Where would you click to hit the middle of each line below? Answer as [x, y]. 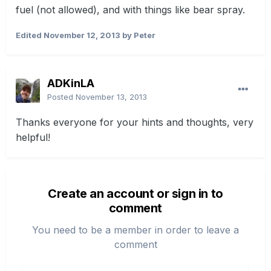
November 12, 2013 [82, 35]
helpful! [33, 138]
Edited [30, 35]
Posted [61, 97]
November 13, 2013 [111, 97]
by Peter [138, 35]
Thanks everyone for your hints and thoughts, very [135, 122]
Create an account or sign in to [135, 194]
